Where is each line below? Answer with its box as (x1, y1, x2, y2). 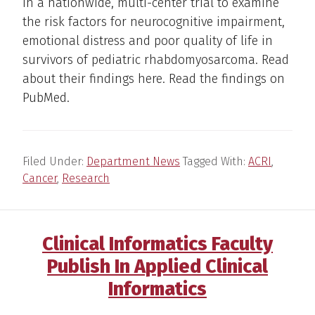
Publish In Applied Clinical (47, 255, 268, 278)
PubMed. (22, 89, 70, 105)
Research (62, 171, 110, 185)
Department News (86, 154, 180, 168)
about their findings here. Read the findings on (22, 70, 285, 86)
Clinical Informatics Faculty (42, 232, 273, 255)
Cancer (22, 171, 57, 185)
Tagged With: (183, 154, 248, 168)
